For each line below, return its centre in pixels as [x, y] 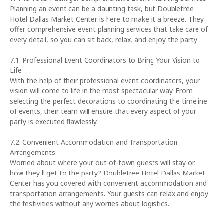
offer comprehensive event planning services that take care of [109, 29]
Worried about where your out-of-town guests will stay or [102, 163]
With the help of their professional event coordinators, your [105, 80]
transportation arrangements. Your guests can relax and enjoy [109, 193]
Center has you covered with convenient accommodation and [108, 183]
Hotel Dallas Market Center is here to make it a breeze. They [107, 19]
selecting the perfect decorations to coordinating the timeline [109, 101]
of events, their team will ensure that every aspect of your [103, 111]
